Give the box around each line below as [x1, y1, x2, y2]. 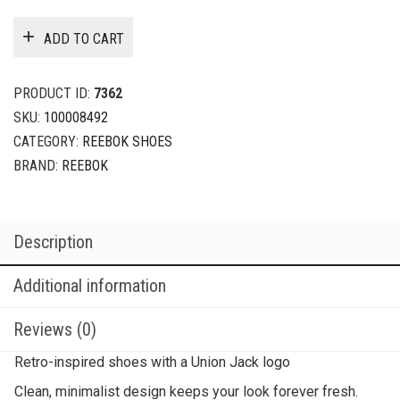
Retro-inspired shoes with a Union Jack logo [14, 353, 290, 371]
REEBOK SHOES [82, 132, 172, 150]
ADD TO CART [44, 30, 124, 48]
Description [13, 230, 93, 253]
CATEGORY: [13, 132, 82, 150]
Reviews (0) [13, 318, 96, 340]
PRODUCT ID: [13, 84, 94, 102]
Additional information [13, 274, 166, 296]
